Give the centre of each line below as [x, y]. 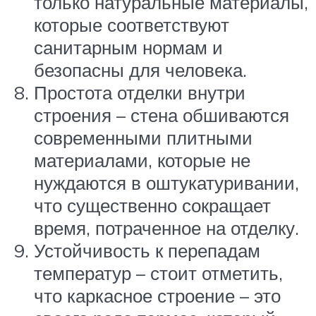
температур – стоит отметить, [158, 273]
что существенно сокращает [152, 206]
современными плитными [143, 138]
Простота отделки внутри [140, 93]
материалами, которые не [142, 160]
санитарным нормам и [128, 48]
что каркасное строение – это [157, 296]
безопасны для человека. [140, 70]
